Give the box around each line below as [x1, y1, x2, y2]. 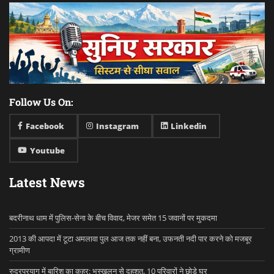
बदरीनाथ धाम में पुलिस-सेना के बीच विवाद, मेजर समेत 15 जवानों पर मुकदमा [9, 212, 217, 224]
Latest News [9, 174, 85, 191]
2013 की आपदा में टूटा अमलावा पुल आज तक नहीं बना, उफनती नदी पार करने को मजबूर [9, 233, 252, 245]
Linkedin [171, 120, 207, 132]
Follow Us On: [9, 95, 73, 109]
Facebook [26, 120, 64, 132]
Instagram [96, 120, 139, 132]
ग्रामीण [9, 245, 30, 256]
